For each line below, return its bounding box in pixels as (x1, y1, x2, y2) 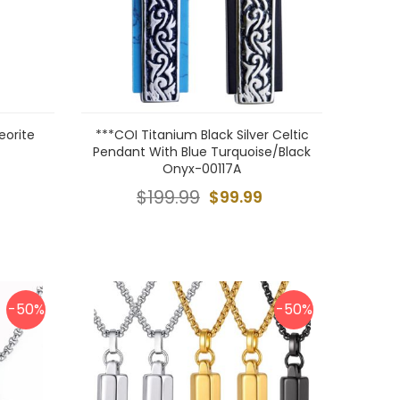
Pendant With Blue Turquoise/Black (93, 143, 311, 161)
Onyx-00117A (162, 160, 241, 178)
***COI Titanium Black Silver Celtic (95, 126, 309, 144)
